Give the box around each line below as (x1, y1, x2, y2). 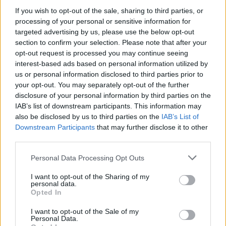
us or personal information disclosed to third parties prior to (15, 70, 203, 78)
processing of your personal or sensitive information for (15, 17, 191, 25)
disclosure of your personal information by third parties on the (15, 91, 211, 99)
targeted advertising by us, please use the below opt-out (15, 28, 194, 36)
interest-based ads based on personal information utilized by (15, 60, 208, 68)
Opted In (31, 188, 62, 196)
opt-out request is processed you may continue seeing (15, 49, 188, 57)
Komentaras (5, 155, 47, 165)
